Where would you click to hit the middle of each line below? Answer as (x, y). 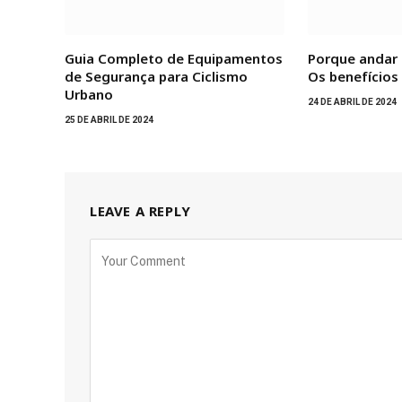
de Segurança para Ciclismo (156, 77)
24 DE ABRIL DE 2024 (353, 102)
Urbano (89, 95)
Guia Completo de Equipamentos (174, 59)
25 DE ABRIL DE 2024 (109, 120)
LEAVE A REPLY (140, 211)
